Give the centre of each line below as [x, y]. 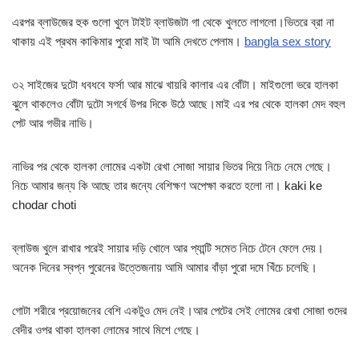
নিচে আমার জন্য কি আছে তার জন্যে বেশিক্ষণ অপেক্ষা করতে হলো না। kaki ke [167, 186]
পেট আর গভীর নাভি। [53, 123]
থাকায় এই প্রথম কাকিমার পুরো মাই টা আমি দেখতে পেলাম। [128, 42]
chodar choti [44, 205]
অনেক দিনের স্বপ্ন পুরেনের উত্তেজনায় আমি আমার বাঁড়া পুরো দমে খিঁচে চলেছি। [165, 268]
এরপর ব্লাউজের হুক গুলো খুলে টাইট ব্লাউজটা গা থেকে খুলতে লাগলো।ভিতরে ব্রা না [173, 22]
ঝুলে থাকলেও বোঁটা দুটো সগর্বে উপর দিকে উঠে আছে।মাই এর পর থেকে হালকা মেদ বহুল [179, 104]
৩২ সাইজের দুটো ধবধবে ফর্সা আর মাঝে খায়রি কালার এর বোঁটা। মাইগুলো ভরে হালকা [175, 85]
